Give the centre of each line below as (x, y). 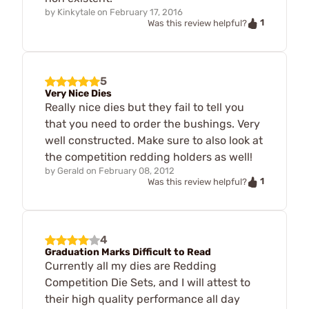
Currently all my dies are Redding (131, 266)
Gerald (71, 170)
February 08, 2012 (137, 170)
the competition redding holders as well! (149, 157)
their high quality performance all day (142, 299)
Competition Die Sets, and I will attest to (148, 282)
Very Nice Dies (78, 93)
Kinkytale (76, 12)
